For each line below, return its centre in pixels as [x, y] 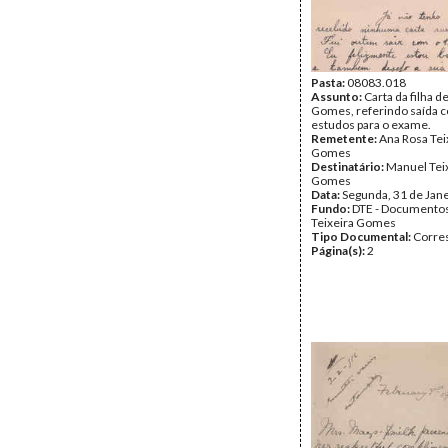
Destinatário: [348, 166]
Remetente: [345, 138]
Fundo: [331, 208]
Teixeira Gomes [353, 222]
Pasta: [329, 82]
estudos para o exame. [371, 124]
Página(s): [339, 250]
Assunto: [337, 96]
